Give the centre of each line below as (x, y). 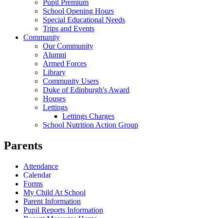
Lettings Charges (88, 116)
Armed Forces (65, 63)
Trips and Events (69, 28)
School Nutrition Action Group (91, 125)
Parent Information (52, 201)
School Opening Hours (78, 11)
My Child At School (54, 192)
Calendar (37, 175)
